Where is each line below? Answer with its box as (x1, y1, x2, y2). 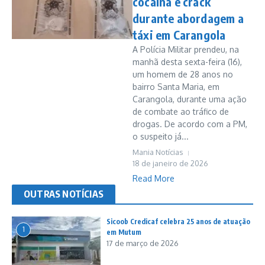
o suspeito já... (132, 131, 189, 141)
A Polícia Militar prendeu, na (132, 44, 239, 54)
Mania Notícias (132, 147, 183, 157)
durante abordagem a (132, 11, 244, 25)
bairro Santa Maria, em (132, 82, 219, 92)
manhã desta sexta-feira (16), (132, 57, 242, 67)
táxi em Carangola (132, 27, 226, 42)
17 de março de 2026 (106, 238, 179, 248)
